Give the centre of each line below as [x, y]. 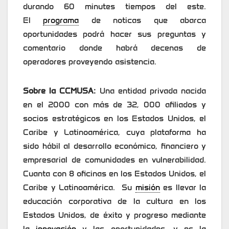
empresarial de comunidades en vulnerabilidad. [114, 160]
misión [147, 188]
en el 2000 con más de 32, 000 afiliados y [114, 105]
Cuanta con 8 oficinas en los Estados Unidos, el [114, 174]
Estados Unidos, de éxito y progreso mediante [114, 215]
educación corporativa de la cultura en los [114, 201]
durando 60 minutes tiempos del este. [114, 7]
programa [61, 20]
